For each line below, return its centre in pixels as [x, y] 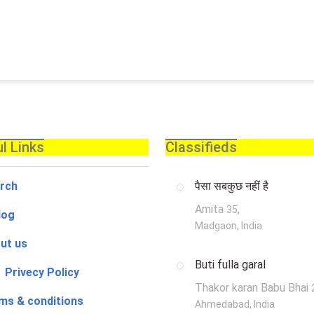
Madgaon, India [228, 226]
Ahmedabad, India [235, 305]
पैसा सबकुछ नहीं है [232, 186]
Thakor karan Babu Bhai [253, 288]
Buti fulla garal [230, 265]
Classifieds [201, 148]
